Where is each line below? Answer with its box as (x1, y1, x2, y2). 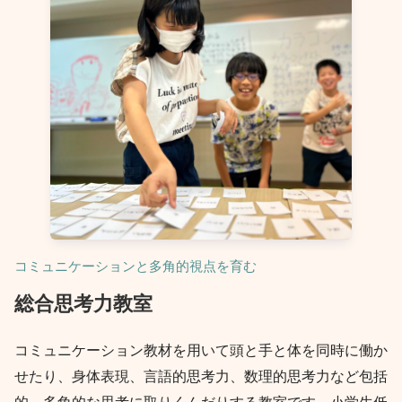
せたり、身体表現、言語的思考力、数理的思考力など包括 (14, 369, 388, 385)
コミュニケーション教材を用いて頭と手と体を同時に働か (14, 343, 388, 359)
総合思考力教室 (14, 292, 153, 315)
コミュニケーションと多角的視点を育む (14, 258, 257, 274)
